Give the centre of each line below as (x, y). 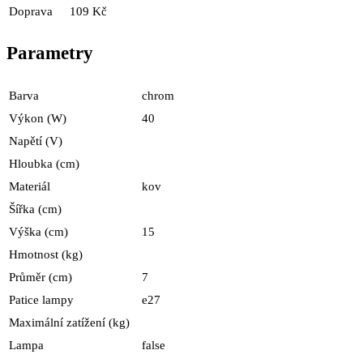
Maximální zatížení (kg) (69, 322)
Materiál (30, 186)
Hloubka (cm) (44, 163)
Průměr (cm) (41, 277)
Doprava (31, 12)
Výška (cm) (38, 231)
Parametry (50, 53)
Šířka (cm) (35, 209)
